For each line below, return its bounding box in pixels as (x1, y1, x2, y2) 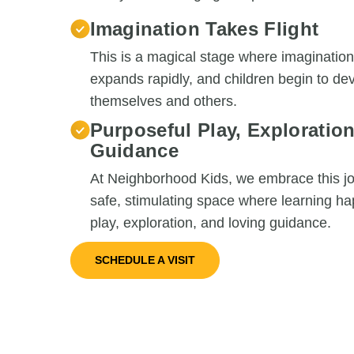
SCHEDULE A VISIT (94, 254, 195, 267)
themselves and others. (89, 93, 237, 110)
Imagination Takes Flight (89, 18, 319, 40)
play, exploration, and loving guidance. (89, 215, 331, 232)
